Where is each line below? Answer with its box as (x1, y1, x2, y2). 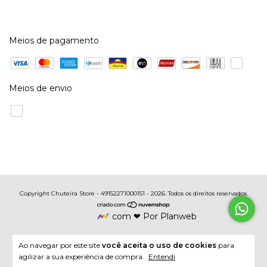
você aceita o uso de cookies (102, 241, 216, 250)
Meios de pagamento (9, 35, 99, 46)
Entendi (148, 252, 175, 261)
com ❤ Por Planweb (111, 211, 197, 222)
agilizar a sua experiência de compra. (18, 252, 146, 261)
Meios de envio (9, 83, 72, 94)
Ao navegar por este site (18, 241, 102, 250)
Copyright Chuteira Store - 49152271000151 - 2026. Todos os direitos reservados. (19, 190, 248, 198)
